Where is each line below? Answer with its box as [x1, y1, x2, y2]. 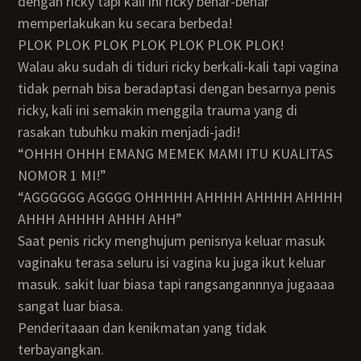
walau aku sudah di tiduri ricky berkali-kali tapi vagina [18, 57, 30, 76]
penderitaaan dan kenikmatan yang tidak [18, 318, 27, 337]
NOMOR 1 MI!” [18, 166, 107, 185]
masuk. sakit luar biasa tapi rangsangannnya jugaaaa [18, 275, 335, 293]
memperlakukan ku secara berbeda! [18, 14, 234, 32]
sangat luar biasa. [18, 297, 124, 315]
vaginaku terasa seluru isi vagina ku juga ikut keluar [18, 253, 326, 272]
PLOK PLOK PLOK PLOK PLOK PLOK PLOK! [27, 35, 285, 54]
